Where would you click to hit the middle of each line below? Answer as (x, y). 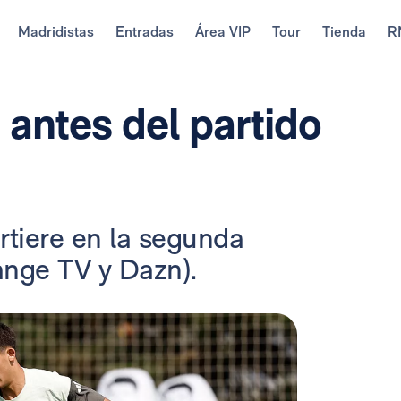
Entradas (144, 32)
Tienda (344, 32)
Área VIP (222, 32)
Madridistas (55, 32)
